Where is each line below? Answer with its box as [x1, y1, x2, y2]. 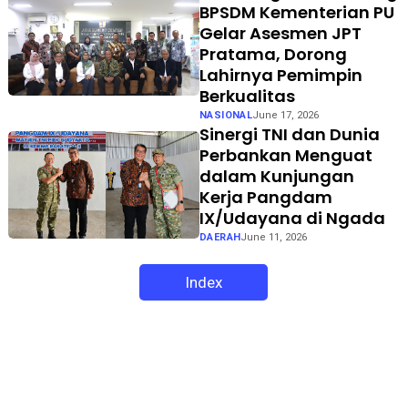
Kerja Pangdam [199, 185, 332, 209]
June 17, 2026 [252, 108, 320, 121]
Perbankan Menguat [199, 143, 372, 167]
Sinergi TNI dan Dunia [199, 122, 380, 146]
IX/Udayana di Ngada [199, 206, 385, 229]
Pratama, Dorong [199, 42, 347, 66]
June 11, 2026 [240, 230, 308, 243]
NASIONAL [199, 108, 253, 121]
